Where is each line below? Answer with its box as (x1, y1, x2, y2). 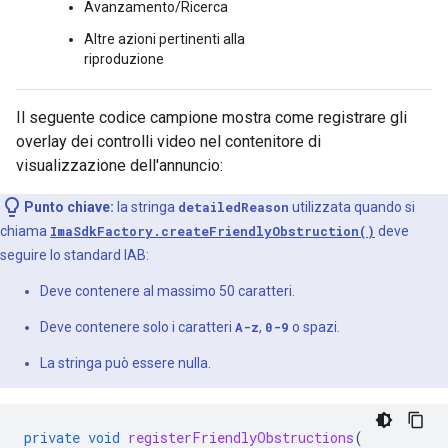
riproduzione (84, 50, 164, 67)
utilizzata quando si (289, 198, 415, 215)
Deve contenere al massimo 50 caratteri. (40, 282, 295, 299)
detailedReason (178, 198, 289, 215)
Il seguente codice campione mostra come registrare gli (16, 107, 407, 127)
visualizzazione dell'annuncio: (16, 155, 223, 175)
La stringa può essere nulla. (40, 354, 211, 371)
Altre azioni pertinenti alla (84, 30, 245, 47)
